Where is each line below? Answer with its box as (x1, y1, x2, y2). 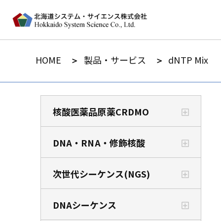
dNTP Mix (168, 53, 209, 66)
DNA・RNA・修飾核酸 (52, 136, 146, 149)
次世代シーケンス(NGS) (52, 167, 150, 180)
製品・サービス (83, 53, 147, 66)
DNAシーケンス (52, 198, 116, 211)
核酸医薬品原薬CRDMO (52, 105, 149, 118)
